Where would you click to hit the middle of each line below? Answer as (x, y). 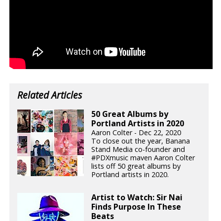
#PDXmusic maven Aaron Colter (143, 158)
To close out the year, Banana (141, 141)
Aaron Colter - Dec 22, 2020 (136, 133)
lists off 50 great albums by (136, 166)
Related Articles (50, 95)
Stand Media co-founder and (138, 149)
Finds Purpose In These (136, 207)
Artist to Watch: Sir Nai (137, 198)
